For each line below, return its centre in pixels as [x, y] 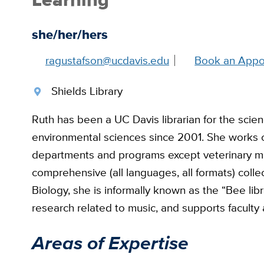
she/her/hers [70, 35]
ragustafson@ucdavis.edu [108, 60]
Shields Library [87, 91]
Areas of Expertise [110, 242]
